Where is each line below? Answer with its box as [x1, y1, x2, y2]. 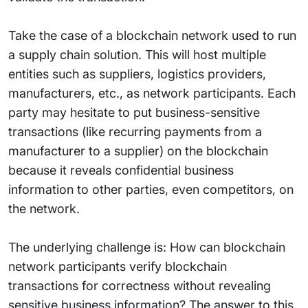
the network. [8, 201, 80, 216]
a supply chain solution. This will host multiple [8, 47, 266, 62]
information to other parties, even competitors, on [8, 182, 294, 197]
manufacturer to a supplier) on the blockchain [8, 144, 268, 158]
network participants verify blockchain [8, 259, 227, 274]
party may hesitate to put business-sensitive [8, 105, 260, 120]
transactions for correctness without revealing [8, 278, 271, 293]
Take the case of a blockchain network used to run [8, 28, 296, 43]
